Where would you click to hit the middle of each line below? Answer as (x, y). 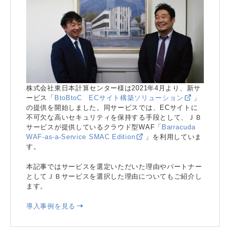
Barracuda (179, 127)
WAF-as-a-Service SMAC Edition (81, 137)
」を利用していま (174, 137)
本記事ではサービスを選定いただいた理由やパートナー (114, 167)
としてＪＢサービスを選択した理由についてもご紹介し (114, 177)
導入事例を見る (51, 206)
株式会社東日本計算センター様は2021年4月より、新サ (113, 88)
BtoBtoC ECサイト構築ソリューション (119, 98)
